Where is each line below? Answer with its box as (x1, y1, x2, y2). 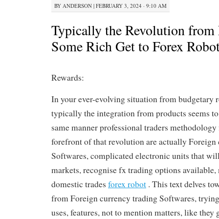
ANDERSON (63, 1, 92, 9)
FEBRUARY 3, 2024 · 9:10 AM (96, 1, 167, 9)
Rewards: (51, 72, 84, 84)
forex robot (108, 178, 146, 190)
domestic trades (51, 178, 108, 190)
